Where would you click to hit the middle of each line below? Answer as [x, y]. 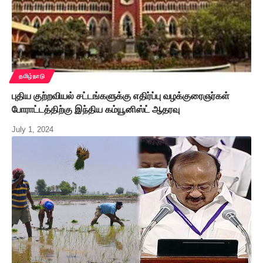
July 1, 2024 [33, 129]
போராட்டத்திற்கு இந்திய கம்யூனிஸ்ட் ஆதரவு [96, 109]
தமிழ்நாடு [32, 76]
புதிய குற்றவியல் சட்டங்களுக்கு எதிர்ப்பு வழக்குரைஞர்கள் [121, 96]
